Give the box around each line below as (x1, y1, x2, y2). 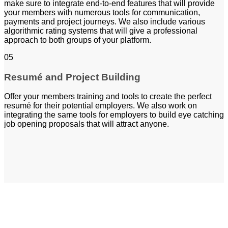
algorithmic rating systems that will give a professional (4, 26, 197, 35)
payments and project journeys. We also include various (4, 17, 205, 26)
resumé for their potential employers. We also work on (4, 101, 197, 110)
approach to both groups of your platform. (4, 36, 151, 44)
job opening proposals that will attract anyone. (4, 120, 169, 129)
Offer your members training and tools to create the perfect (4, 92, 212, 101)
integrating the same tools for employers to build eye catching (4, 110, 224, 120)
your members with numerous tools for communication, (4, 8, 200, 17)
